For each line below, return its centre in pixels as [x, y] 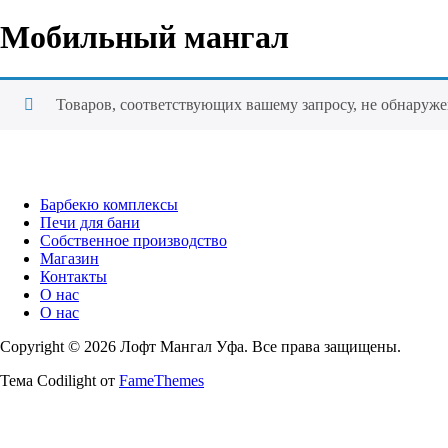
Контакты [73, 276]
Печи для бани [90, 222]
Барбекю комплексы [109, 204]
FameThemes [161, 380]
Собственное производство [133, 240]
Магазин [69, 258]
